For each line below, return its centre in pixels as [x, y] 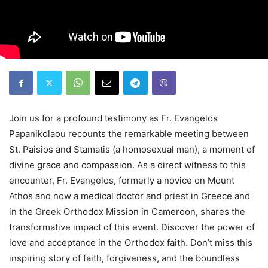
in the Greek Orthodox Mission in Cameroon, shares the [127, 211]
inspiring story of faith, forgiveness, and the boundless [124, 258]
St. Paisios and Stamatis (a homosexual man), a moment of [132, 149]
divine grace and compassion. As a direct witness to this [127, 165]
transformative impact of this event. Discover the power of [132, 227]
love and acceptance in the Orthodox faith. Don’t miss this [131, 243]
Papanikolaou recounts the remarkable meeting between [129, 134]
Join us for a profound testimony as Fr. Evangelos [113, 118]
